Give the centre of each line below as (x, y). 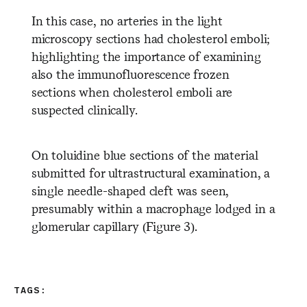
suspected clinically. (84, 110)
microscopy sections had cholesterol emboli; (151, 39)
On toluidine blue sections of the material (145, 155)
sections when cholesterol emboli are (132, 92)
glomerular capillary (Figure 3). (114, 226)
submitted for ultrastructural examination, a (151, 173)
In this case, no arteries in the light (127, 21)
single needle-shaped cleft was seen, (130, 191)
